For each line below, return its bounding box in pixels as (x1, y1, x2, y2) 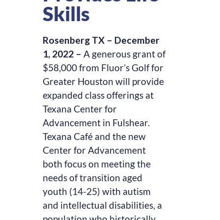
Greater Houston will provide (43, 76, 165, 87)
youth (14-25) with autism (43, 186, 151, 197)
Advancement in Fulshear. (43, 117, 150, 129)
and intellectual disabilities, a (43, 199, 163, 211)
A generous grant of (82, 48, 166, 60)
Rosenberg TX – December (43, 34, 160, 46)
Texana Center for (43, 103, 117, 115)
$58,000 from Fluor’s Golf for (43, 62, 164, 74)
